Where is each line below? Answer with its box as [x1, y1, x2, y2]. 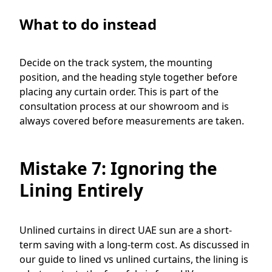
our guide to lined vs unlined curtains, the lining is [19, 252, 248, 266]
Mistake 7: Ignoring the [19, 156, 217, 180]
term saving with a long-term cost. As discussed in [19, 237, 250, 251]
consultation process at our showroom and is [19, 99, 229, 113]
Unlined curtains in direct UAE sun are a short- [19, 223, 232, 237]
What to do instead [19, 13, 160, 34]
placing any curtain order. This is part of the [19, 84, 219, 98]
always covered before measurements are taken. [19, 114, 244, 127]
